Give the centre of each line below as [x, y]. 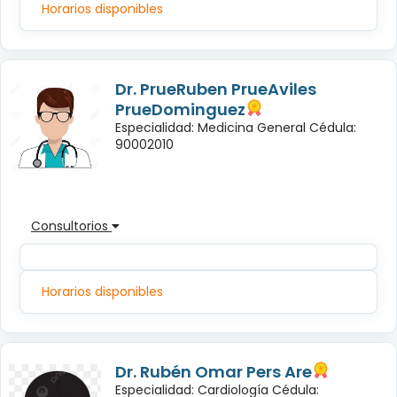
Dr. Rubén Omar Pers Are [214, 372]
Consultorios [71, 226]
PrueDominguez [180, 110]
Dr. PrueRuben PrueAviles [216, 90]
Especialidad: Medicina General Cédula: [236, 128]
